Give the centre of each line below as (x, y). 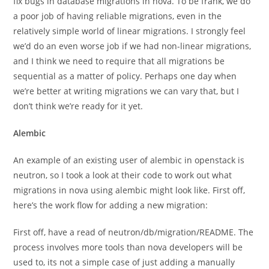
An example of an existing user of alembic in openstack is (129, 160)
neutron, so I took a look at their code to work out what (123, 175)
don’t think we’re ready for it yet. (78, 106)
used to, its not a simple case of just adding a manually (124, 262)
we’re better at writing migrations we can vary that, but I (126, 91)
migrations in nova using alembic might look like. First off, (129, 190)
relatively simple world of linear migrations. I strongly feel (130, 31)
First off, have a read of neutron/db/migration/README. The (134, 232)
